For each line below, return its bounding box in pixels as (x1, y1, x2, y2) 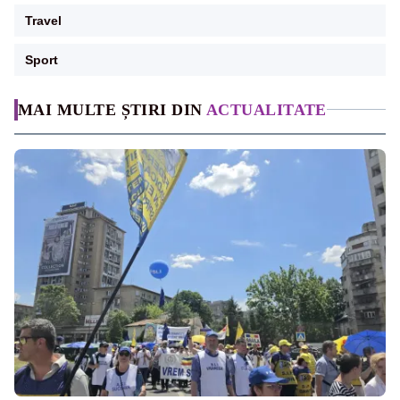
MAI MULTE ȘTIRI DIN (18, 100, 206, 119)
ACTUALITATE (206, 100, 327, 119)
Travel (25, 12, 62, 28)
